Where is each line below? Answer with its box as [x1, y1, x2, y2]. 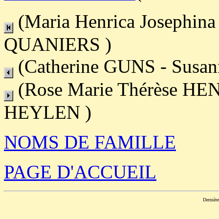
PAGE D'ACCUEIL [4, 161, 156, 182]
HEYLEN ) [4, 101, 91, 123]
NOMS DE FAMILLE [4, 131, 176, 153]
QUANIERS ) [4, 33, 111, 55]
